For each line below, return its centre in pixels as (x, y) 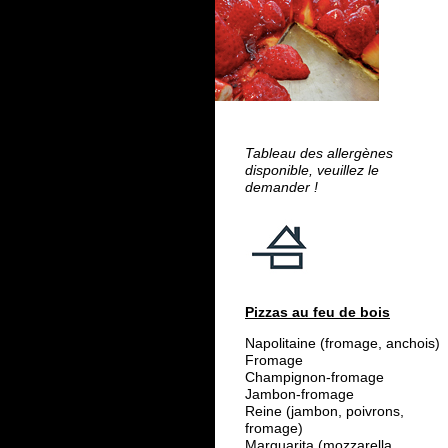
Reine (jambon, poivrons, (324, 411)
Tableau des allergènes (319, 153)
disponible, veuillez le (312, 170)
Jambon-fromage (299, 394)
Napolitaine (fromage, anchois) (342, 343)
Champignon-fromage (314, 377)
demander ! (281, 187)
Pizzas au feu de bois (317, 312)
